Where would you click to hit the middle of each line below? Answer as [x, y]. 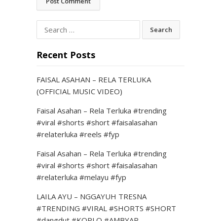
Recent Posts [66, 55]
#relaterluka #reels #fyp [78, 134]
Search [47, 26]
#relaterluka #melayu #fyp [81, 177]
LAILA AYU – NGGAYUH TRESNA [92, 197]
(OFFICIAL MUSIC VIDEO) [79, 92]
